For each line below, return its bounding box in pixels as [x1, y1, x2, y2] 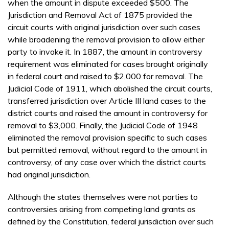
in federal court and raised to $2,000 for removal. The [8, 71, 203, 81]
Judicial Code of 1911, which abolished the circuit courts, [8, 83, 212, 94]
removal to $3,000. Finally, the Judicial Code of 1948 [8, 120, 198, 130]
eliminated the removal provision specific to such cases [8, 132, 207, 143]
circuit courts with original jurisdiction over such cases [8, 21, 200, 32]
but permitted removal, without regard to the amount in [8, 144, 207, 155]
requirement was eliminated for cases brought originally [8, 58, 208, 69]
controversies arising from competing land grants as [8, 203, 196, 214]
